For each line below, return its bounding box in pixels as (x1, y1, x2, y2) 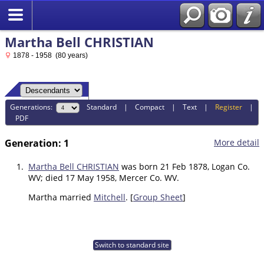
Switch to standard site (93, 240, 171, 250)
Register (215, 101, 243, 112)
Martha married (28, 192, 94, 203)
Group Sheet (133, 192, 183, 203)
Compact (135, 101, 165, 112)
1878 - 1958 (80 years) (11, 51, 88, 60)
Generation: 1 (5, 137, 69, 150)
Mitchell (94, 192, 126, 203)
